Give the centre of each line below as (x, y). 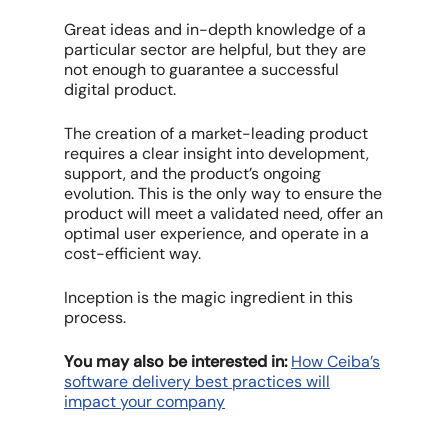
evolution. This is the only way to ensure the (223, 193)
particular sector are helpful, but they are (215, 49)
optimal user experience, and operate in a (217, 233)
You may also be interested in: (178, 361)
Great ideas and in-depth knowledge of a (215, 29)
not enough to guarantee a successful (202, 69)
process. (95, 317)
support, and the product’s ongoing (193, 173)
